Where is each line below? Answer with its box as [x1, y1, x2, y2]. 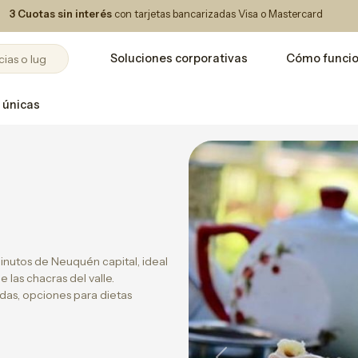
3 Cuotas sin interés [10, 7, 112, 20]
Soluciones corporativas [110, 51, 248, 66]
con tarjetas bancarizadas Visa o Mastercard [112, 7, 323, 20]
